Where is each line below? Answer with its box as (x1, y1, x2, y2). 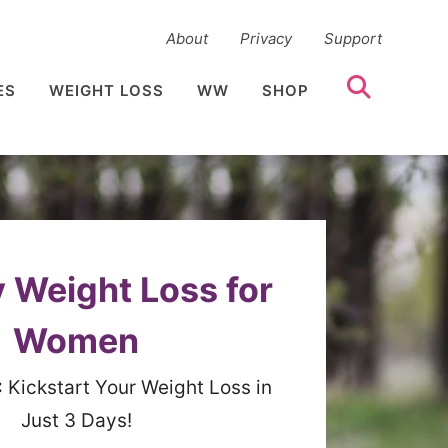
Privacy (240, 29, 292, 49)
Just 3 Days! (20, 408, 132, 432)
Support (324, 29, 382, 49)
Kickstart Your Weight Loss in (2, 375, 272, 399)
